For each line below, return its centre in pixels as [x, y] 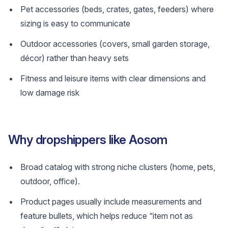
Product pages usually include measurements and [111, 202]
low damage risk [50, 93]
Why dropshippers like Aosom [88, 140]
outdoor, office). [50, 181]
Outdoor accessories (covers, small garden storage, [115, 44]
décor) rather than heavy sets [75, 58]
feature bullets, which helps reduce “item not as [107, 216]
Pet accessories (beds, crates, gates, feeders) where [117, 9]
